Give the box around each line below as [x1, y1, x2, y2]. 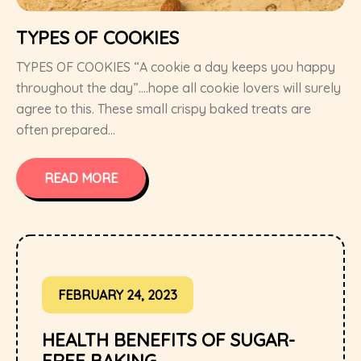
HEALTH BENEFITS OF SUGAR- [42, 329, 295, 352]
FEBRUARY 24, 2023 [58, 287, 177, 304]
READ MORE [44, 170, 118, 187]
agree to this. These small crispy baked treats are [16, 101, 311, 118]
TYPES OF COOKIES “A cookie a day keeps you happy [16, 59, 335, 76]
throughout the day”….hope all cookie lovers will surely [16, 80, 341, 97]
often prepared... [16, 122, 115, 139]
